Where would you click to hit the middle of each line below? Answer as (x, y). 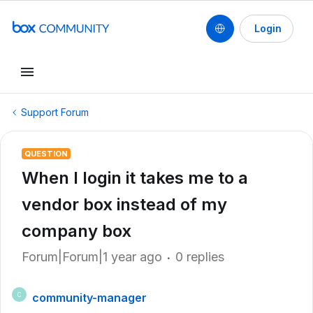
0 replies (200, 257)
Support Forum (55, 112)
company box (77, 231)
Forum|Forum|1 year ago (92, 257)
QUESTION (46, 154)
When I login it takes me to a (135, 178)
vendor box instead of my (124, 204)
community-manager (89, 298)
